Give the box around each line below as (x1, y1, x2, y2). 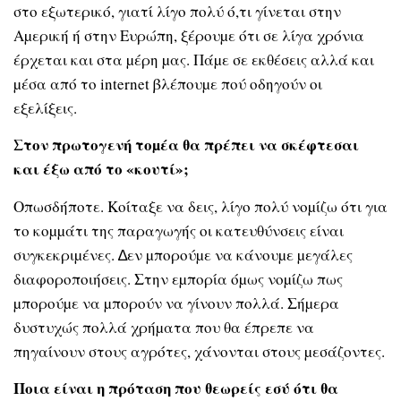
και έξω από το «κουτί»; (13, 158, 189, 181)
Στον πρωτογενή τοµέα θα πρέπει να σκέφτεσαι (13, 133, 359, 157)
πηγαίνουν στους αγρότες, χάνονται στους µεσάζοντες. (13, 340, 385, 362)
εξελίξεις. (13, 98, 77, 119)
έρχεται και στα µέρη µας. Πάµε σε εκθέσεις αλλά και (13, 49, 374, 71)
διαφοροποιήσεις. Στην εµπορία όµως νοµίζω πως (13, 268, 343, 289)
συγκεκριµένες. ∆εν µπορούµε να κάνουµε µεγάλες (13, 243, 353, 265)
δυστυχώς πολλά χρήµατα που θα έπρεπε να (13, 316, 314, 337)
